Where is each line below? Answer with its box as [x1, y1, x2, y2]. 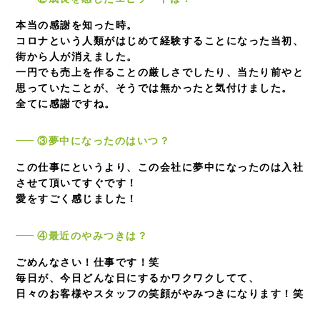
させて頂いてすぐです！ [16, 177, 138, 189]
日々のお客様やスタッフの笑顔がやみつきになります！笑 [16, 288, 304, 299]
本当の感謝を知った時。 [16, 19, 138, 31]
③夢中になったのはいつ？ [37, 135, 171, 146]
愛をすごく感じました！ [16, 193, 138, 204]
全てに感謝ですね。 [16, 98, 116, 109]
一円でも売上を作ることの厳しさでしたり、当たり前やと [16, 66, 304, 78]
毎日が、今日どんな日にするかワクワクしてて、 [16, 272, 260, 284]
